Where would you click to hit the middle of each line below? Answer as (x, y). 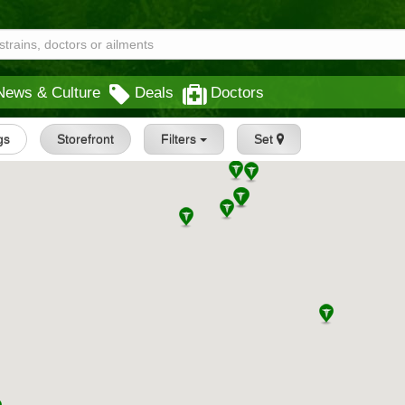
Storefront (85, 139)
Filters (180, 139)
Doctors (237, 92)
